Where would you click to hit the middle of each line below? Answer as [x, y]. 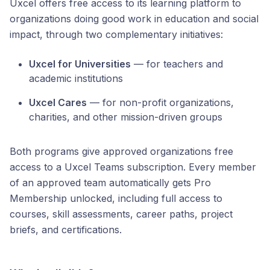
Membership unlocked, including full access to [116, 198]
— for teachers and [177, 64]
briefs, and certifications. [66, 230]
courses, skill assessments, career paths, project [121, 214]
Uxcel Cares [58, 102]
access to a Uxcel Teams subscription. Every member [133, 167]
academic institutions [76, 78]
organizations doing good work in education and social [134, 19]
